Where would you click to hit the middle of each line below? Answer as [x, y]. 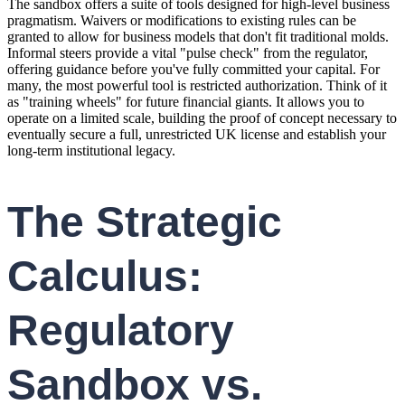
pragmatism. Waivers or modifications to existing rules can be [182, 21]
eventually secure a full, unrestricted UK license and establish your [197, 135]
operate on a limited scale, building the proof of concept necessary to [202, 118]
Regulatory [121, 331]
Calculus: [105, 277]
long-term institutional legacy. [91, 151]
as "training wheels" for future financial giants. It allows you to [186, 102]
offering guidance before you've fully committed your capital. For [193, 70]
